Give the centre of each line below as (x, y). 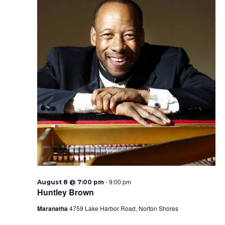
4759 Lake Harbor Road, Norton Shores (124, 208)
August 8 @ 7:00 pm (70, 182)
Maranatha (53, 208)
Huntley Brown (65, 192)
